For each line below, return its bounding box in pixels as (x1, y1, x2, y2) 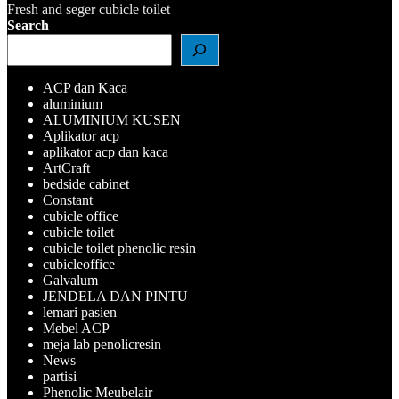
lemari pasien (43, 304, 117, 320)
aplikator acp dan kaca (43, 143, 168, 159)
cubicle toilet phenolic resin (43, 240, 196, 256)
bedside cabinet (43, 175, 129, 191)
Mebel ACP (43, 320, 110, 336)
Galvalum (43, 272, 98, 288)
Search (7, 17, 49, 33)
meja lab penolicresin (43, 336, 161, 352)
